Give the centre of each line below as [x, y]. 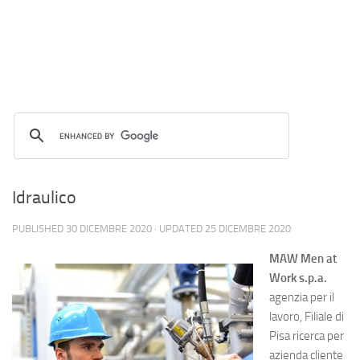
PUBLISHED [39, 229]
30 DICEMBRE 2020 [109, 229]
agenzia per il [302, 297]
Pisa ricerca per [307, 336]
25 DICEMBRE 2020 [248, 229]
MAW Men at [303, 259]
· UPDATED [178, 229]
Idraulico [44, 198]
